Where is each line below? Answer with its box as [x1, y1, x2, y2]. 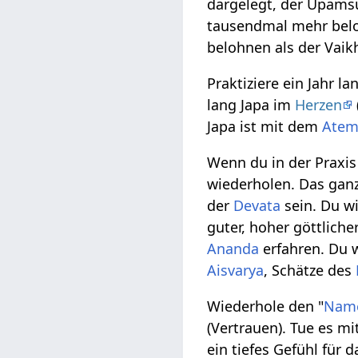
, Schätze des [264, 261, 356, 280]
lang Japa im [207, 95, 296, 115]
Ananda [207, 239, 260, 259]
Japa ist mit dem [207, 117, 323, 137]
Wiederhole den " [207, 296, 324, 316]
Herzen [295, 95, 343, 115]
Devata [233, 196, 281, 216]
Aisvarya [207, 261, 265, 280]
